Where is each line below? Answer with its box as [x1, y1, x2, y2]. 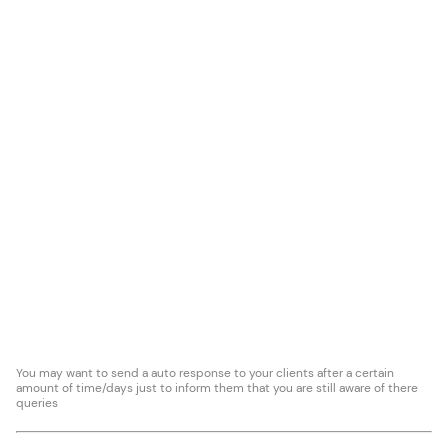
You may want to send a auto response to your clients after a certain [16, 365, 394, 381]
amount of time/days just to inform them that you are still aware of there [16, 380, 418, 396]
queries [16, 395, 58, 411]
